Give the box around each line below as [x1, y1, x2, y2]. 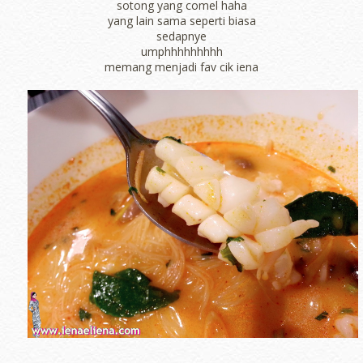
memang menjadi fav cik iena [105, 59, 258, 75]
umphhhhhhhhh [140, 44, 223, 60]
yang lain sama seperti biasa [107, 13, 256, 29]
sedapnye [156, 28, 207, 45]
